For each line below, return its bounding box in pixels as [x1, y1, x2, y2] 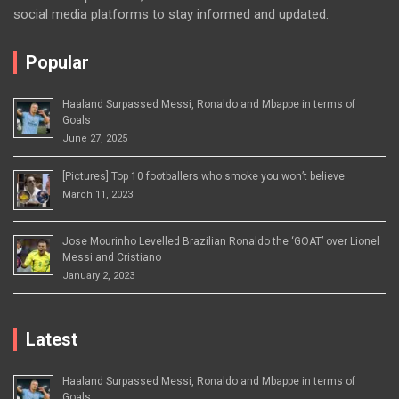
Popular [26, 52, 89, 74]
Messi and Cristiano [62, 251, 161, 265]
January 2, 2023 [62, 270, 134, 282]
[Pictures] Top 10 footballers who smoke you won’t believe [62, 170, 345, 183]
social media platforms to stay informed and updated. [13, 6, 329, 23]
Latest [26, 329, 77, 351]
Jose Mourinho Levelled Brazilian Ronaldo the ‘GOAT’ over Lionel [62, 235, 379, 248]
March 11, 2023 [62, 189, 133, 201]
